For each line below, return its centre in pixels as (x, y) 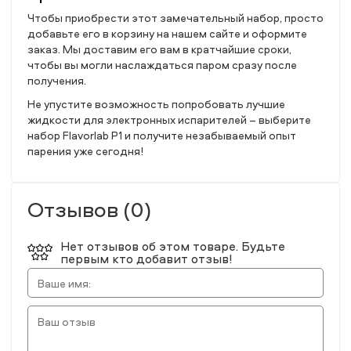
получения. (57, 80)
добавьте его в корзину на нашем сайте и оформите (167, 33)
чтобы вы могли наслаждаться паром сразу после (162, 65)
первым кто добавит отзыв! (147, 259)
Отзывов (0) (90, 209)
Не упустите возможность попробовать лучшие (156, 104)
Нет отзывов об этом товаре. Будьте (173, 246)
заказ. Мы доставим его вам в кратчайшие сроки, (159, 49)
